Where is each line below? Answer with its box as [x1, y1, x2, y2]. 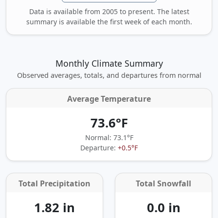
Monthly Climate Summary [55, 57, 163, 69]
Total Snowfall [136, 178, 191, 189]
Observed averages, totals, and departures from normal [17, 70, 201, 80]
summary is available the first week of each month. [26, 17, 192, 26]
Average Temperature [67, 93, 151, 104]
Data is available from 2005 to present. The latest [29, 6, 189, 16]
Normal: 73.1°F [85, 132, 133, 142]
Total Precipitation [18, 178, 91, 189]
